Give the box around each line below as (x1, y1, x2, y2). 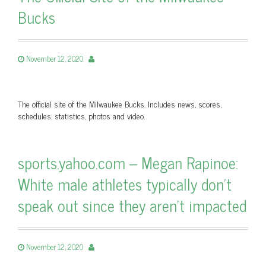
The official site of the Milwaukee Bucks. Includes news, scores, (18, 97, 221, 110)
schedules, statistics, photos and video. (18, 109, 145, 122)
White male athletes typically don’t (18, 171, 232, 197)
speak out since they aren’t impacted (18, 192, 246, 218)
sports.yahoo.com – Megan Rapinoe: (18, 150, 238, 175)
